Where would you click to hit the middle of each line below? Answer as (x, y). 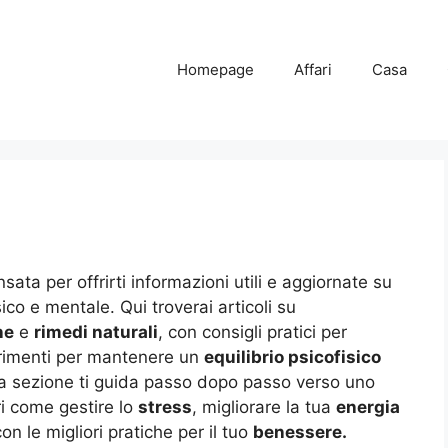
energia (368, 407)
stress (165, 407)
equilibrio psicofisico (292, 357)
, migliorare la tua (264, 407)
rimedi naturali (96, 332)
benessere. (300, 432)
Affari (313, 69)
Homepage (215, 69)
